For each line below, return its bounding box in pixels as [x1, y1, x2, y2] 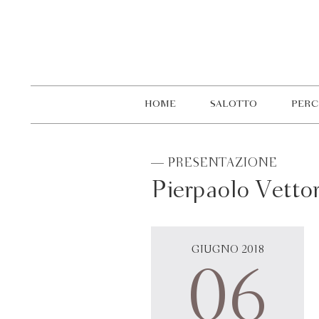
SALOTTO [210, 100, 258, 109]
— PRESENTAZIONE [151, 157, 277, 169]
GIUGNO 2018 [191, 245, 264, 255]
